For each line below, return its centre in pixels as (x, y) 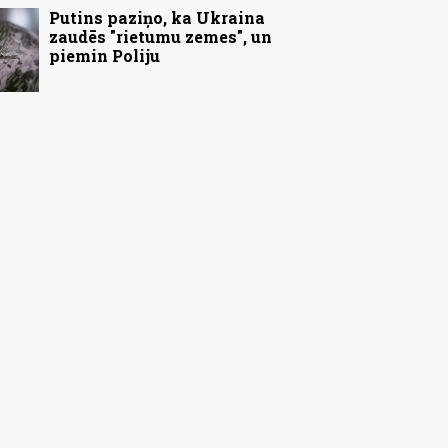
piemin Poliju (104, 56)
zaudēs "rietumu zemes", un (160, 37)
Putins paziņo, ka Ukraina (157, 18)
